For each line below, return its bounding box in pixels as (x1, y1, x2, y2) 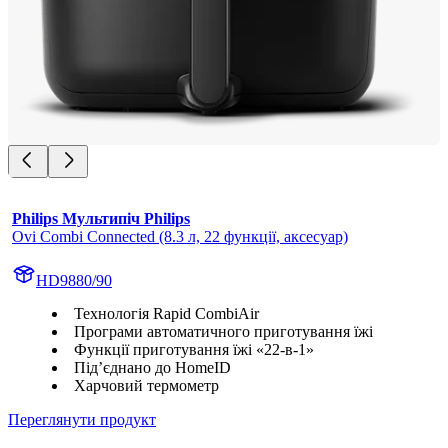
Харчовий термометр (74, 376, 219, 394)
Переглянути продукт (8, 410, 156, 428)
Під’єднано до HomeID (74, 358, 231, 376)
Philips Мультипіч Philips (12, 209, 190, 227)
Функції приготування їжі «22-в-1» (74, 340, 314, 358)
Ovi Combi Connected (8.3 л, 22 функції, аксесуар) (12, 227, 348, 245)
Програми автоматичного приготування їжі (74, 322, 373, 340)
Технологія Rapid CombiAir (74, 304, 259, 322)
